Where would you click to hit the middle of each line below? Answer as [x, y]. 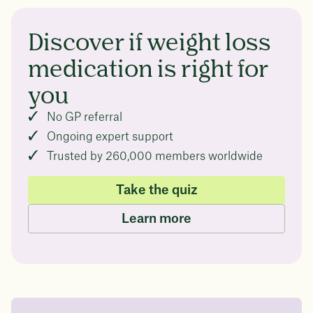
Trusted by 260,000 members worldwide [155, 156]
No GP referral [85, 117]
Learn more [156, 219]
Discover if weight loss [150, 44]
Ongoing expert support [110, 137]
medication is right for [148, 71]
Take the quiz [156, 190]
